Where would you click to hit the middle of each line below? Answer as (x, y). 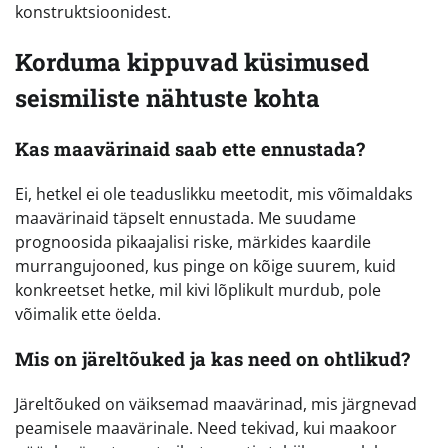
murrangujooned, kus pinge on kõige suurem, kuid (205, 266)
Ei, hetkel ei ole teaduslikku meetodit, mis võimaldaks (214, 194)
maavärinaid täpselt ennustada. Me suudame (185, 218)
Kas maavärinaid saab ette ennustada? (190, 149)
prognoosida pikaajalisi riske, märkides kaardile (193, 242)
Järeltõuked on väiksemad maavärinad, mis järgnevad (216, 403)
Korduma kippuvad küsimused (192, 61)
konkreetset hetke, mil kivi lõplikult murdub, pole (198, 290)
